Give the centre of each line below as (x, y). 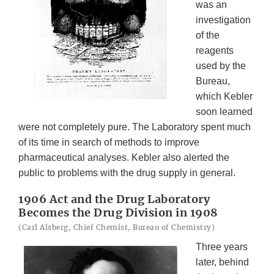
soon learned (224, 112)
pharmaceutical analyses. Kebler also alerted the (124, 158)
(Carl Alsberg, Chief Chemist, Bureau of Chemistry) (118, 228)
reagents (215, 51)
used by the (221, 66)
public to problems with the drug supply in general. (127, 173)
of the (208, 35)
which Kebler (224, 97)
